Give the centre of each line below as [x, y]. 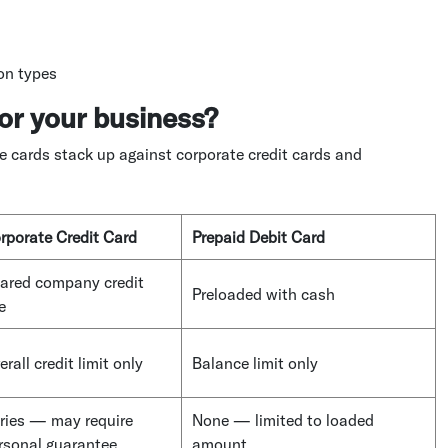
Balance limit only [255, 362]
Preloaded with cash [263, 293]
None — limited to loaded [283, 419]
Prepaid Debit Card [258, 236]
